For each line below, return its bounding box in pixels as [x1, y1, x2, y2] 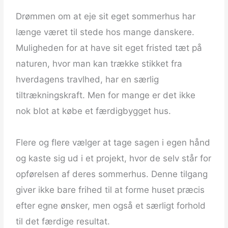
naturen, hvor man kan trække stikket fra [16, 59, 183, 69]
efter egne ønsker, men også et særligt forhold [16, 201, 206, 211]
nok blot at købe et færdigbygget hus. [16, 106, 172, 117]
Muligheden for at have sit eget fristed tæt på [16, 43, 203, 53]
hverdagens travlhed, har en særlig [16, 74, 159, 85]
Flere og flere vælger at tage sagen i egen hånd [16, 137, 211, 148]
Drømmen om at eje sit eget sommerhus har [16, 11, 196, 22]
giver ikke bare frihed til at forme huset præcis [16, 185, 205, 195]
